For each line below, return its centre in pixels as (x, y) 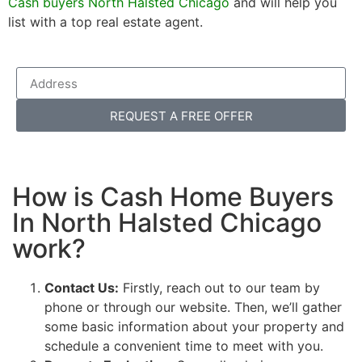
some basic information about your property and (194, 327)
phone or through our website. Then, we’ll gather (193, 307)
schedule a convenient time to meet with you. (184, 346)
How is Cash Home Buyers (173, 197)
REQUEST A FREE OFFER (211, 116)
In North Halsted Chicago (167, 223)
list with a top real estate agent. (105, 21)
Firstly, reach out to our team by (219, 288)
